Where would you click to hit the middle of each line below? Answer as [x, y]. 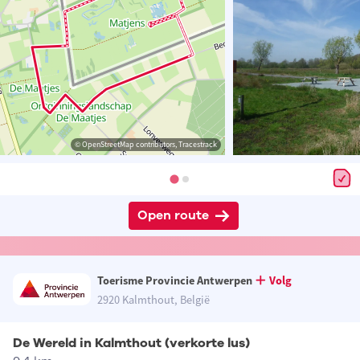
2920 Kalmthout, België [153, 300]
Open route [173, 216]
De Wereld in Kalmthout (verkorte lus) [131, 344]
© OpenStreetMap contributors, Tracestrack [146, 145]
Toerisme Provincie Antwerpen [174, 281]
